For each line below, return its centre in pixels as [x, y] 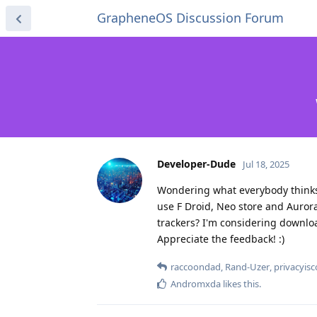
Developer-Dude [196, 163]
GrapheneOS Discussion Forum [190, 18]
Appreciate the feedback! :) [221, 238]
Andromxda [196, 283]
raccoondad [196, 266]
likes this [240, 283]
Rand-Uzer [247, 266]
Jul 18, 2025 [266, 164]
